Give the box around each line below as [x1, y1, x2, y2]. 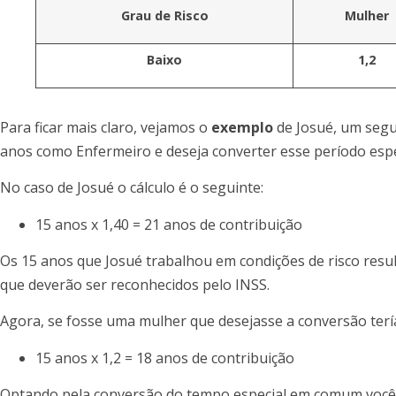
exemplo [211, 117, 273, 137]
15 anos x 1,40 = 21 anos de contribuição [35, 214, 302, 234]
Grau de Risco [120, 6, 209, 24]
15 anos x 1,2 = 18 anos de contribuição [35, 347, 294, 368]
